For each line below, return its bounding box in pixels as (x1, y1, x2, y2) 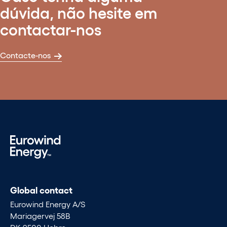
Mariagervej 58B (10, 210, 70, 220)
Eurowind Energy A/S (10, 199, 86, 209)
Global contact (10, 184, 72, 196)
